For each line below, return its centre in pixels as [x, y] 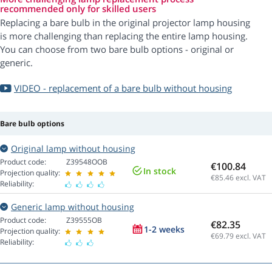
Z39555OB [84, 220]
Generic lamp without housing [73, 207]
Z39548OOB [87, 162]
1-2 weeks [164, 229]
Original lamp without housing [73, 149]
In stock [160, 171]
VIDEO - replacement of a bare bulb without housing [123, 88]
